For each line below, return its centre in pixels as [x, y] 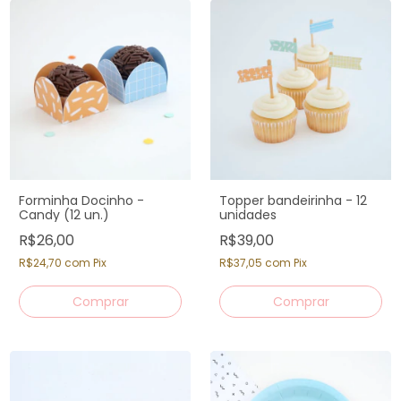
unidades [248, 215]
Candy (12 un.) [64, 215]
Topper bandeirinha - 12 [293, 200]
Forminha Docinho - [81, 200]
